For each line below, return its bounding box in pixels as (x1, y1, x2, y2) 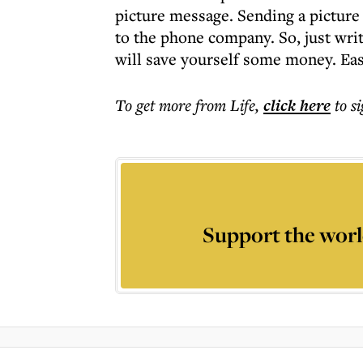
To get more (115, 94, 195, 116)
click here (263, 94, 331, 117)
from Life (195, 94, 255, 116)
